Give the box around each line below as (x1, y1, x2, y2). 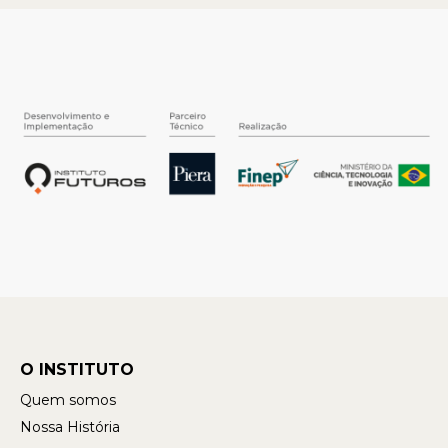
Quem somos (20, 391, 116, 410)
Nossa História (20, 418, 120, 437)
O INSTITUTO (20, 360, 134, 380)
